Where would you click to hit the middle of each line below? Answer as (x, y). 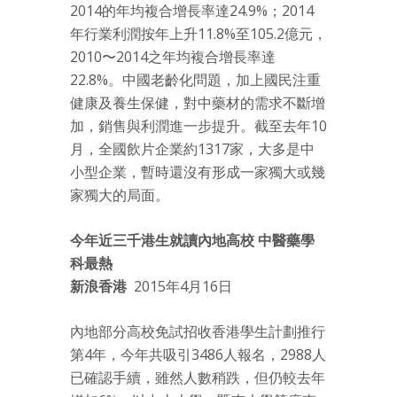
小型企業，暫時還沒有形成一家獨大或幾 (198, 172)
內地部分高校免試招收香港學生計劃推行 (198, 332)
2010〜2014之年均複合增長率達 (173, 57)
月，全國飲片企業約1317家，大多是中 (192, 149)
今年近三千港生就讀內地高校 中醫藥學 (192, 241)
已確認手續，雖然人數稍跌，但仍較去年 (198, 378)
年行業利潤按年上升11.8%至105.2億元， (198, 34)
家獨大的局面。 (120, 195)
